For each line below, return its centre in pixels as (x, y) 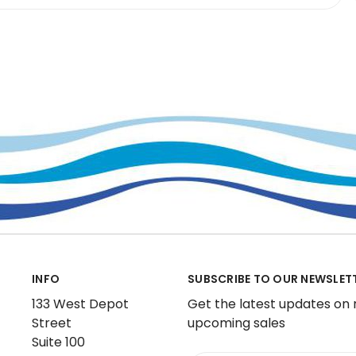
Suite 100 (58, 342)
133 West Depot (80, 304)
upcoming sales (236, 323)
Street (52, 323)
